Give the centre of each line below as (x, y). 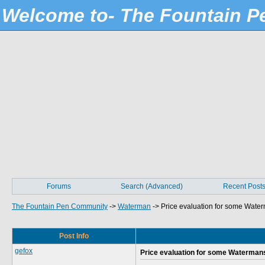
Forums (59, 186)
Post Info (74, 236)
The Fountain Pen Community (60, 206)
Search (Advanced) (152, 186)
